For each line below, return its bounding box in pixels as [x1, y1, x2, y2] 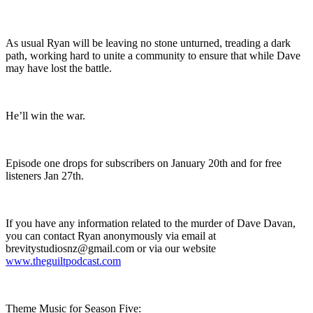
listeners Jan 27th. [6, 169, 84, 182]
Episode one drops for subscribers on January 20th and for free [6, 156, 282, 169]
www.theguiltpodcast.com [6, 254, 121, 267]
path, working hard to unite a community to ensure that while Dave [6, 49, 300, 61]
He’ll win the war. [6, 109, 85, 122]
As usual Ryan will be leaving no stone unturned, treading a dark [6, 36, 291, 49]
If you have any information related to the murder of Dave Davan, [6, 217, 296, 229]
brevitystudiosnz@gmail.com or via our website [6, 242, 216, 254]
